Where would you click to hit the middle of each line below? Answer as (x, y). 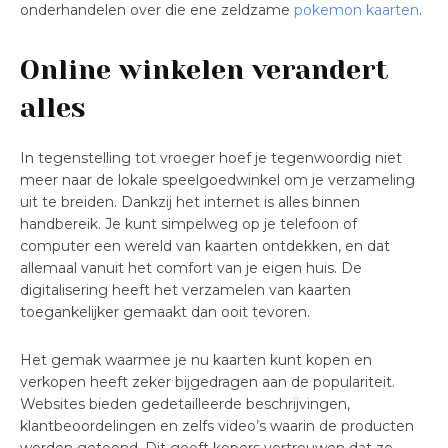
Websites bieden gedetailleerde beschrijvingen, (185, 404)
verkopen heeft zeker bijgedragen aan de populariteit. (207, 382)
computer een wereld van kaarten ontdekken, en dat (205, 246)
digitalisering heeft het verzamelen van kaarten (185, 290)
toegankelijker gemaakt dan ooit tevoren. (165, 312)
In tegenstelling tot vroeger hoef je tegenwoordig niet (211, 158)
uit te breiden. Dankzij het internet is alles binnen (190, 202)
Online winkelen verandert (204, 70)
